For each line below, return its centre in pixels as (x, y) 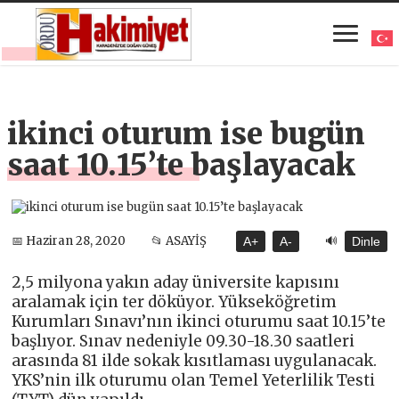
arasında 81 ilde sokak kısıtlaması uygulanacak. (195, 360)
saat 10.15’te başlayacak (182, 165)
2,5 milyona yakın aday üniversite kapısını (176, 282)
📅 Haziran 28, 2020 (69, 241)
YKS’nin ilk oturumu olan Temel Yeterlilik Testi (194, 380)
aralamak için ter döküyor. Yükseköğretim (175, 301)
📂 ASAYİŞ (179, 241)
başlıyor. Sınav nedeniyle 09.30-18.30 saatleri (183, 341)
